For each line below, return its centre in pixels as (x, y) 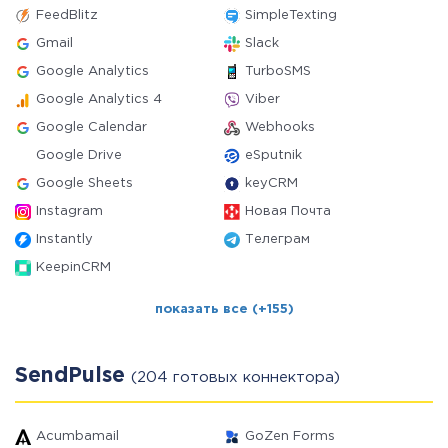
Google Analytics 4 (99, 99)
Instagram (69, 211)
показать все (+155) (224, 309)
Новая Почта (288, 211)
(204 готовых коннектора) (235, 377)
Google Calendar (91, 127)
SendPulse (73, 376)
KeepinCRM (73, 267)
